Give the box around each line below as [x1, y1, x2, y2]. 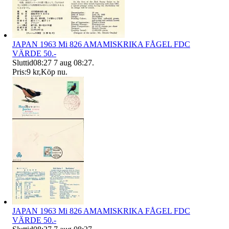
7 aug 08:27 [54, 58, 92, 67]
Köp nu [41, 67, 65, 77]
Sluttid [12, 58, 33, 67]
